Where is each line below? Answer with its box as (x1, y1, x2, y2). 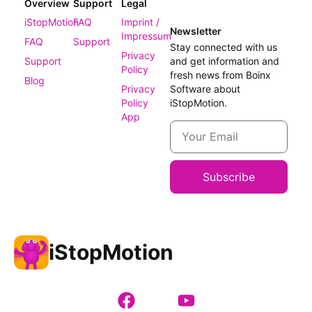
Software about (170, 83, 241, 95)
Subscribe (203, 169, 256, 184)
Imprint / (121, 16, 160, 29)
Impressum (121, 30, 172, 42)
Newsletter (170, 25, 222, 38)
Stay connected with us (170, 41, 278, 54)
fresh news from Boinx (170, 69, 272, 81)
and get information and (170, 55, 280, 68)
